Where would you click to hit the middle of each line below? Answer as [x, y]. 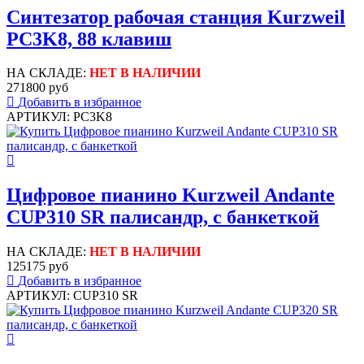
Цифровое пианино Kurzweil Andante [171, 195]
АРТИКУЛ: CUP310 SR [72, 296]
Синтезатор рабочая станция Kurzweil [176, 17]
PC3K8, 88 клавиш [89, 39]
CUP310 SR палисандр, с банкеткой [163, 217]
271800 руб [37, 88]
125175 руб [37, 266]
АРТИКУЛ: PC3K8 [59, 117]
